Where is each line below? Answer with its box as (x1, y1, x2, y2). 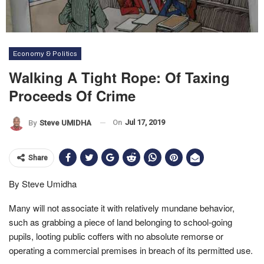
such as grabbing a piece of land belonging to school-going (9, 215, 232, 228)
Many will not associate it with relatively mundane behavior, (9, 201, 235, 214)
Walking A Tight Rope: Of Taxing (9, 67, 230, 87)
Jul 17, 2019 (125, 118, 165, 127)
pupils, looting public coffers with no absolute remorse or (9, 229, 223, 242)
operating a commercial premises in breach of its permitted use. (9, 243, 253, 256)
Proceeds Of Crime (9, 85, 136, 105)
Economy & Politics (13, 50, 78, 57)
